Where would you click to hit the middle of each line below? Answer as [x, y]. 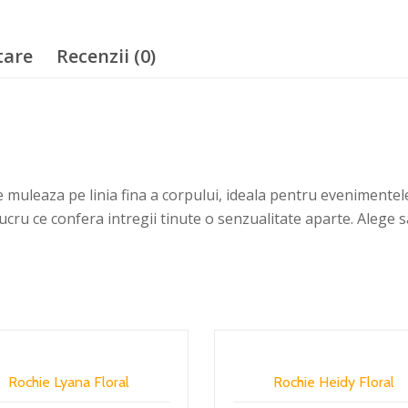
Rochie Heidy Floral [333, 382]
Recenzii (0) [106, 56]
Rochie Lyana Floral [69, 382]
